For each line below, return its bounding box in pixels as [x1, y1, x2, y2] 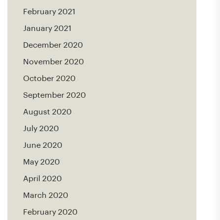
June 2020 [23, 141, 62, 149]
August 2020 [23, 108, 72, 116]
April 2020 [23, 175, 62, 183]
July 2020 [23, 125, 59, 133]
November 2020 [23, 58, 84, 66]
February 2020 [23, 208, 78, 216]
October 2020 [23, 75, 76, 82]
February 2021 [23, 8, 75, 16]
